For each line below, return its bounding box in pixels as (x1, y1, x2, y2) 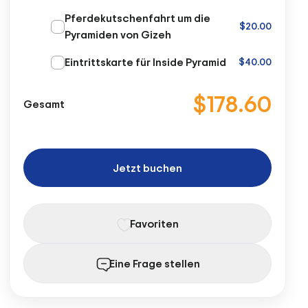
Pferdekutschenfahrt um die (65, 10, 211, 25)
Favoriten (130, 216, 179, 231)
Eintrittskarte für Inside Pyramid (65, 54, 227, 69)
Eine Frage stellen (109, 256, 200, 271)
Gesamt (23, 96, 65, 111)
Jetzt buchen (113, 160, 183, 175)
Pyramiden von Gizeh (65, 27, 172, 42)
